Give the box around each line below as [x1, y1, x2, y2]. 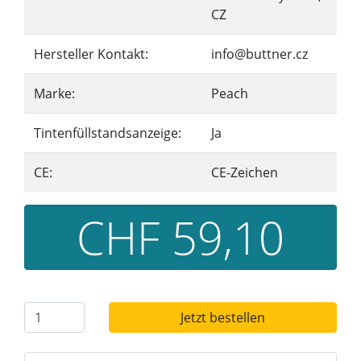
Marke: [34, 85, 75, 102]
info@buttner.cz [211, 45, 308, 63]
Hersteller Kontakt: [34, 45, 148, 63]
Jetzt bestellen [180, 309, 265, 326]
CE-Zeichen [211, 164, 278, 181]
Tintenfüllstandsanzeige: [34, 124, 181, 142]
